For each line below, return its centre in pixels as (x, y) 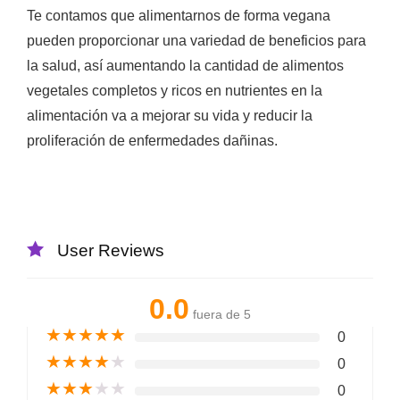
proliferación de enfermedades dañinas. (152, 140)
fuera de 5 (222, 314)
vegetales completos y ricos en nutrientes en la (175, 90)
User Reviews (111, 250)
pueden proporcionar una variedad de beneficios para (196, 40)
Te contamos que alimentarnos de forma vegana (179, 15)
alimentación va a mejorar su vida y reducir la (170, 115)
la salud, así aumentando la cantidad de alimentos (185, 65)
